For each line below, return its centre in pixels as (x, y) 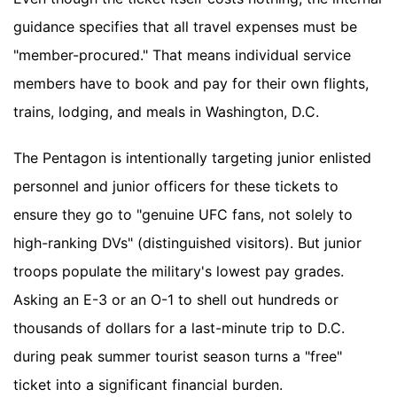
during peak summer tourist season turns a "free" (178, 356)
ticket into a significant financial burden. (148, 384)
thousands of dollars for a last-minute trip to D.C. (179, 327)
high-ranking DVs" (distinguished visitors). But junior (187, 242)
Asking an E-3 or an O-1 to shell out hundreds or (176, 299)
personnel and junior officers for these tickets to (176, 186)
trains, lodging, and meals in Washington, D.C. (166, 111)
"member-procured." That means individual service (182, 54)
